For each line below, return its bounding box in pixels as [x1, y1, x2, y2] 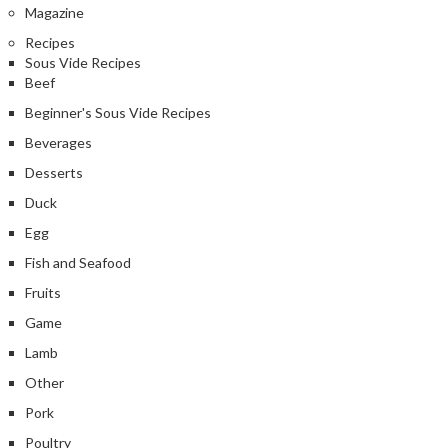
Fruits [25, 283, 61, 301]
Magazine [25, 3, 84, 21]
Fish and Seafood [25, 253, 131, 271]
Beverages [25, 133, 92, 151]
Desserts [25, 163, 83, 181]
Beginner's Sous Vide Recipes [25, 103, 211, 121]
